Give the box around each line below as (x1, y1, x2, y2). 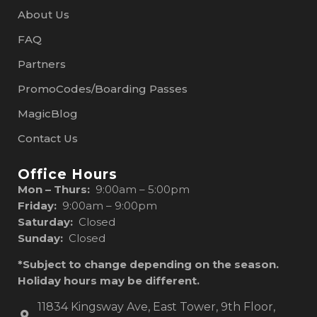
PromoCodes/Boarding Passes (18, 81, 188, 96)
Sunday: (18, 231, 63, 245)
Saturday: (18, 214, 79, 229)
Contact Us (18, 131, 78, 145)
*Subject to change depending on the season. (18, 257, 282, 271)
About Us (18, 7, 69, 21)
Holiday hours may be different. (18, 273, 200, 287)
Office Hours (18, 165, 117, 183)
